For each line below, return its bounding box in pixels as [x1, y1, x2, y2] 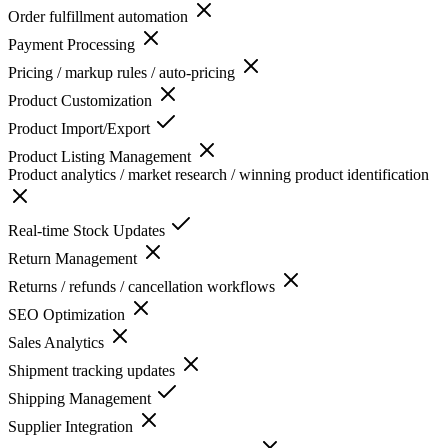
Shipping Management [8, 389, 155, 407]
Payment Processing [8, 35, 139, 53]
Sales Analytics [8, 333, 108, 351]
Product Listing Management [8, 147, 195, 165]
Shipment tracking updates [8, 361, 179, 379]
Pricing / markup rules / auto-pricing [8, 63, 239, 81]
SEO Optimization [8, 305, 129, 323]
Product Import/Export [8, 119, 154, 137]
